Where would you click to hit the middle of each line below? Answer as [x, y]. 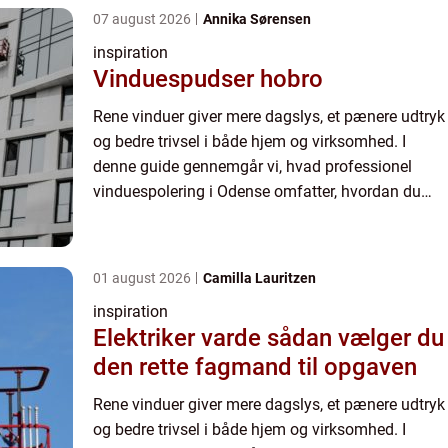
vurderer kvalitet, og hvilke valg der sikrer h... [247, 217]
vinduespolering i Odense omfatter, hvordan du [257, 192]
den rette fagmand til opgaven [255, 367]
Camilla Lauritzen [259, 278]
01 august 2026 [143, 278]
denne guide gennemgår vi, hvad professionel [252, 167]
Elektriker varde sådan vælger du [180, 338]
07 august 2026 [143, 19]
